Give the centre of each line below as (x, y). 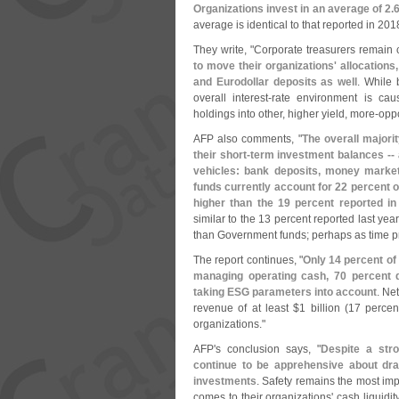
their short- (222, 155)
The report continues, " (248, 260)
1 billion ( (324, 308)
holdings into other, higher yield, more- (286, 114)
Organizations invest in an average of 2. (294, 9)
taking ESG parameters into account (285, 292)
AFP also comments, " (248, 139)
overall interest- (233, 98)
